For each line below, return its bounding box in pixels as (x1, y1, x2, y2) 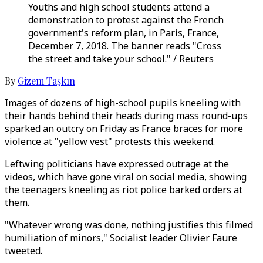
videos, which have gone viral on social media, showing (5, 170, 247, 183)
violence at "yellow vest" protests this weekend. (5, 135, 215, 148)
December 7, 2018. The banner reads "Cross (28, 39, 221, 52)
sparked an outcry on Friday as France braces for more (5, 122, 243, 135)
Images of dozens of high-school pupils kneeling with (5, 96, 241, 109)
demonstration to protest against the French (28, 14, 224, 26)
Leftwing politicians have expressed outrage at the (5, 157, 229, 170)
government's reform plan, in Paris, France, (28, 26, 219, 39)
